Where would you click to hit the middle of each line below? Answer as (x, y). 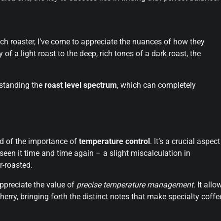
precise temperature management (135, 184)
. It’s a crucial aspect (185, 141)
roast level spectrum (81, 85)
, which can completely (156, 85)
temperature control (114, 141)
